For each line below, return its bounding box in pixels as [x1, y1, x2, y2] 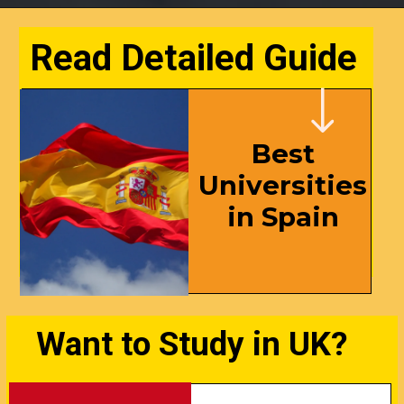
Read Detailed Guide [29, 36, 357, 79]
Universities [198, 170, 368, 202]
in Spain [226, 201, 339, 234]
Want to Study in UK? [35, 325, 348, 364]
